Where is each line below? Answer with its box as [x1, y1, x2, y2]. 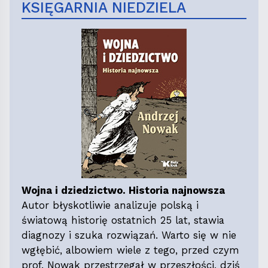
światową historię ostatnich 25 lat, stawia [22, 214, 224, 226]
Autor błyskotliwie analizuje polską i [22, 199, 199, 211]
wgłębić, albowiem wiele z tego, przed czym [22, 243, 239, 256]
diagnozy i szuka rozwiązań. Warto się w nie [22, 229, 236, 241]
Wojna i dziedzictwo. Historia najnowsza [22, 184, 225, 196]
